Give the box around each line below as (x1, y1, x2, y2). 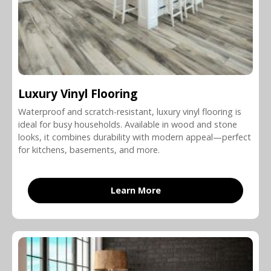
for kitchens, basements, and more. (18, 143, 160, 155)
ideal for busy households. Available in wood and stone (18, 118, 237, 130)
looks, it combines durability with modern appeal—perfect (18, 131, 251, 143)
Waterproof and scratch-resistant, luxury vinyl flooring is (18, 105, 241, 117)
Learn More (110, 184, 161, 196)
